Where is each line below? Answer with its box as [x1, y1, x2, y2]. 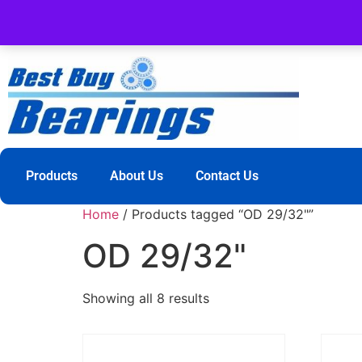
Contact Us [196, 167, 259, 183]
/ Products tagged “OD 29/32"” [119, 205, 314, 222]
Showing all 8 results [82, 289, 209, 306]
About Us [110, 167, 163, 183]
